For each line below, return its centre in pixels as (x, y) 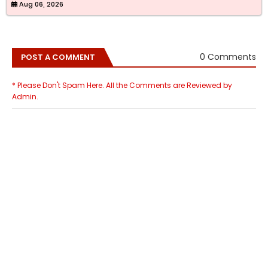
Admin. (25, 96)
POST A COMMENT (58, 57)
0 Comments (228, 57)
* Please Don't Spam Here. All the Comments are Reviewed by (122, 85)
